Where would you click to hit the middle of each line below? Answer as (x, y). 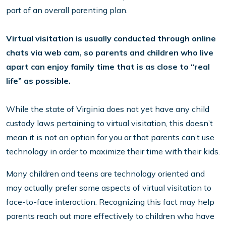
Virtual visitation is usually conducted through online (111, 39)
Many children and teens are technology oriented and (105, 174)
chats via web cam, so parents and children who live (110, 53)
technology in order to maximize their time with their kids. (113, 152)
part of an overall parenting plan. (67, 10)
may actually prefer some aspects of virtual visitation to (109, 188)
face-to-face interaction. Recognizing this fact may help (110, 202)
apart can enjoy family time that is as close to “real (108, 67)
